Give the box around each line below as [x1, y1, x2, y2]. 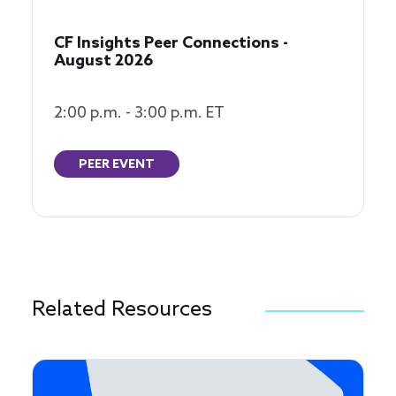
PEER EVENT [79, 157, 155, 173]
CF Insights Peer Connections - [54, 34, 288, 54]
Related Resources [32, 297, 212, 324]
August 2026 [54, 51, 154, 72]
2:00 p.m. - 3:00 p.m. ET [54, 103, 225, 124]
